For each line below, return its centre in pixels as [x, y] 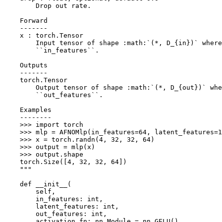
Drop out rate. [48, 5]
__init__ [52, 184]
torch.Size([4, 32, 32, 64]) [65, 162]
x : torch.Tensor [44, 35]
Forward [26, 20]
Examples [28, 110]
